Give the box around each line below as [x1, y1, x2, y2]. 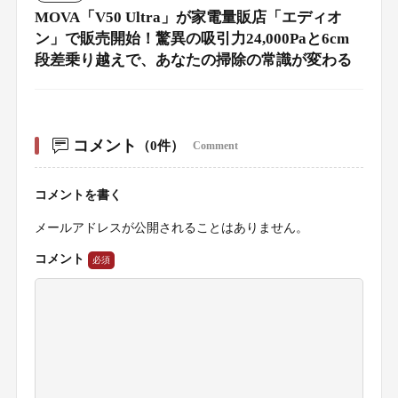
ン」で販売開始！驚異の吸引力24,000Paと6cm [34, 29, 349, 47]
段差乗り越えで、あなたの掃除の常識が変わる [34, 51, 352, 68]
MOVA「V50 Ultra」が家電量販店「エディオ [34, 8, 342, 26]
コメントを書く [34, 187, 122, 202]
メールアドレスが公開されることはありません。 [34, 220, 308, 235]
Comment [192, 139, 238, 152]
